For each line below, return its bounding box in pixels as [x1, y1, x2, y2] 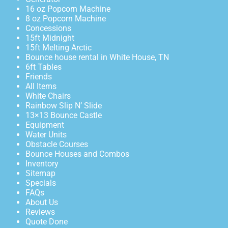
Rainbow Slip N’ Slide [25, 101, 102, 111]
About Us [25, 197, 58, 208]
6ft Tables [25, 62, 62, 72]
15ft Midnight [25, 33, 74, 43]
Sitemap [25, 168, 55, 179]
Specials [25, 178, 56, 188]
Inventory [25, 159, 59, 169]
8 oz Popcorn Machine [25, 14, 106, 24]
